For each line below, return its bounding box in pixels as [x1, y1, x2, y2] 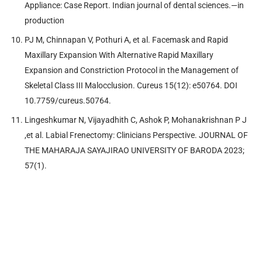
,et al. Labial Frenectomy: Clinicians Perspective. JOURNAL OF [25, 130, 248, 140]
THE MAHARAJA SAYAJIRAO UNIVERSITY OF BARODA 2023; [25, 145, 244, 155]
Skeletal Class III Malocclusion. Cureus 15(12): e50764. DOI [25, 80, 237, 90]
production [25, 15, 64, 25]
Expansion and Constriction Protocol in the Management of [25, 65, 239, 75]
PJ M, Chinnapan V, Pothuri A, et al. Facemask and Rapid [25, 35, 228, 44]
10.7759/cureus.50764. [25, 95, 111, 105]
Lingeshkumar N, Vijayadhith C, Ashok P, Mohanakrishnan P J [25, 115, 247, 125]
